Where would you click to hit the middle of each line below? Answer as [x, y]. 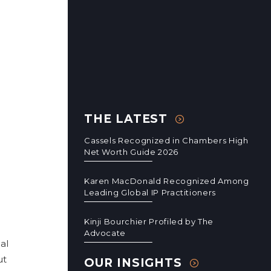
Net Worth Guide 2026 [131, 152]
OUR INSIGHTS [133, 263]
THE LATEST [126, 119]
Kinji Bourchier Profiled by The [149, 221]
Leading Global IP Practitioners [150, 192]
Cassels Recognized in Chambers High [166, 140]
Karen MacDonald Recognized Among [166, 181]
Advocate [105, 233]
